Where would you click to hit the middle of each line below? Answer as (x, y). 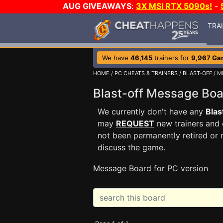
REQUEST (135, 123)
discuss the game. (131, 147)
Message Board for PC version (151, 168)
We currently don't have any (152, 111)
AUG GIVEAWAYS (97, 6)
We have (116, 58)
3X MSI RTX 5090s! (174, 6)
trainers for (172, 58)
